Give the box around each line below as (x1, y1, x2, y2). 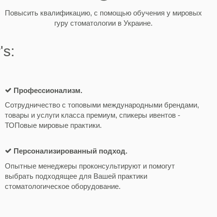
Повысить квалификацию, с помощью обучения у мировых (5, 8, 202, 17)
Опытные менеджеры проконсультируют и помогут (4, 161, 175, 170)
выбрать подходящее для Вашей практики (4, 171, 147, 180)
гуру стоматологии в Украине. (54, 18, 153, 27)
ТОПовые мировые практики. (4, 121, 102, 130)
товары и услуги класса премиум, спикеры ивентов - (4, 111, 180, 120)
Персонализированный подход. (13, 146, 127, 155)
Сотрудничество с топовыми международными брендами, (4, 101, 199, 109)
